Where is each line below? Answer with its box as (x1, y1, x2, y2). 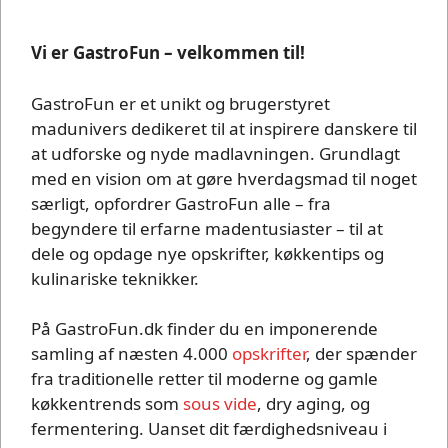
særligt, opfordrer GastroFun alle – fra (31, 191, 331, 215)
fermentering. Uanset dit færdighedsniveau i (31, 417, 387, 441)
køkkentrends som (31, 392, 183, 416)
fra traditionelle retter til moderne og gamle (31, 367, 382, 391)
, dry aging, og (257, 392, 370, 416)
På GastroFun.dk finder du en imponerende (31, 317, 378, 341)
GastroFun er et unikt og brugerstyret (31, 91, 330, 115)
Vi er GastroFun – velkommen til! (31, 41, 305, 65)
